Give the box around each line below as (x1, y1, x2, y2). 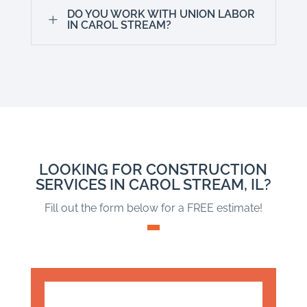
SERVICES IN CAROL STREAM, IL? (35, 175, 271, 194)
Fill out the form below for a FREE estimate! (44, 201, 262, 215)
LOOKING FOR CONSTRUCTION (39, 160, 268, 179)
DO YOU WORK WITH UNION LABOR (66, 8, 255, 21)
